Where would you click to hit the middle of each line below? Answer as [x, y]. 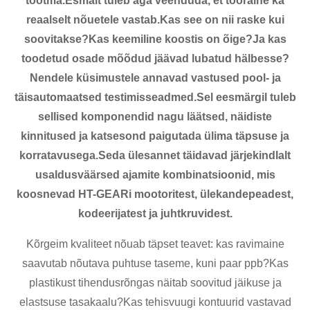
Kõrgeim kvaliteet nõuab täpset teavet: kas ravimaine [155, 244]
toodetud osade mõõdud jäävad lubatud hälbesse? [155, 58]
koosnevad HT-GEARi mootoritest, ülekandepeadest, [155, 194]
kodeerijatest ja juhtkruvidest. [155, 213]
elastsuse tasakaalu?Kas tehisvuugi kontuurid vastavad [155, 302]
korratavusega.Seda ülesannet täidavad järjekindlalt [155, 155]
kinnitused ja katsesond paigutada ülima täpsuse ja [155, 136]
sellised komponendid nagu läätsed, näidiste [155, 116]
